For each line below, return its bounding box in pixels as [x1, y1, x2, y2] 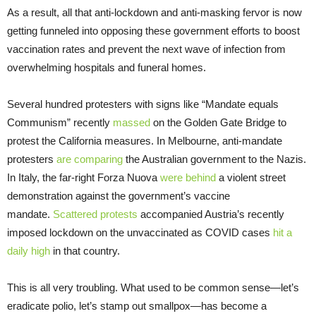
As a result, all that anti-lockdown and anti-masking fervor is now [7, 6, 302, 18]
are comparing [56, 152, 123, 165]
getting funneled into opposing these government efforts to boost [7, 24, 300, 37]
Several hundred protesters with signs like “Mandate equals [7, 97, 279, 110]
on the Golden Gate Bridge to [150, 116, 286, 128]
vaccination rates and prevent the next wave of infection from [7, 42, 286, 55]
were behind [160, 171, 216, 183]
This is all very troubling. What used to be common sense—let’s [7, 281, 299, 293]
